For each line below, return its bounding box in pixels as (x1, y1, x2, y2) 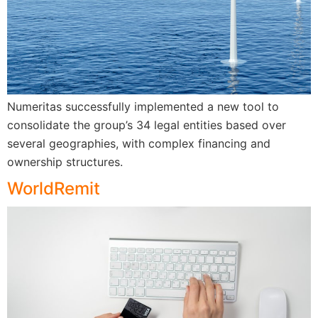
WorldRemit (7, 177, 100, 199)
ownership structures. (7, 154, 123, 169)
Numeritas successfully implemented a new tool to (7, 99, 279, 114)
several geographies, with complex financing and (7, 136, 270, 150)
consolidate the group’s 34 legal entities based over (7, 117, 286, 132)
